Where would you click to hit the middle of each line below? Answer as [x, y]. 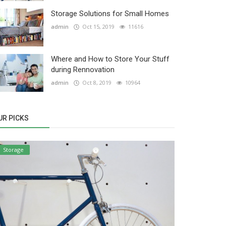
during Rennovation [83, 70]
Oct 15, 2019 [97, 26]
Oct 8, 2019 [95, 82]
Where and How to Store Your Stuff [110, 59]
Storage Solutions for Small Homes [110, 14]
